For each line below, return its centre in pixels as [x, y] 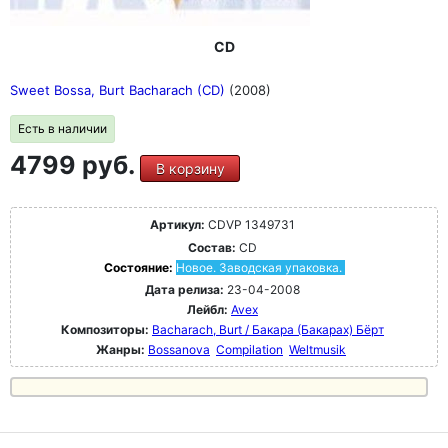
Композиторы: [106, 329]
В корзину [190, 168]
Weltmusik [317, 349]
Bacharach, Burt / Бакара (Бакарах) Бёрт [268, 329]
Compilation [249, 349]
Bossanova [179, 349]
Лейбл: [207, 309]
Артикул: [177, 224]
